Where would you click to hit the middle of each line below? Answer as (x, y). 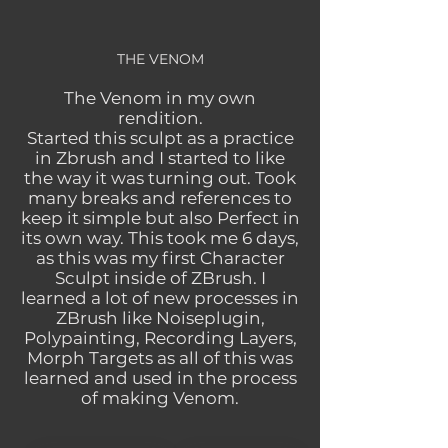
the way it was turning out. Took (160, 178)
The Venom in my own (160, 98)
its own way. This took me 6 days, (160, 238)
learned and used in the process (160, 378)
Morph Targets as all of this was (160, 358)
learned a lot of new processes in (160, 298)
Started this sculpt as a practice (160, 138)
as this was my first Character (160, 258)
